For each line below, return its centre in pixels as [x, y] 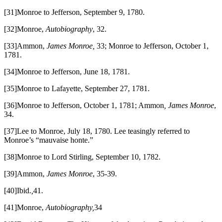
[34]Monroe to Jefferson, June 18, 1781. [67, 71]
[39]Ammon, [25, 173]
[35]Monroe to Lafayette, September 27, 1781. [77, 88]
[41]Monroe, [25, 207]
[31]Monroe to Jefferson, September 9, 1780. [74, 12]
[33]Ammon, [25, 46]
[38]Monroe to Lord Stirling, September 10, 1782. [82, 157]
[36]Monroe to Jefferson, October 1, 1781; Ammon [84, 105]
